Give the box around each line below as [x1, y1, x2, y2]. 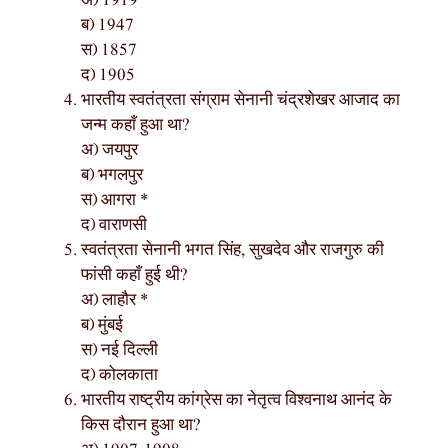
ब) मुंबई [81, 314, 123, 338]
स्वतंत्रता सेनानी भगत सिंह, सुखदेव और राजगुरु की [81, 239, 384, 263]
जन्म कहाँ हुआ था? [81, 114, 190, 138]
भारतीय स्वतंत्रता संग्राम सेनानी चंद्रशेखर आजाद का [81, 89, 400, 113]
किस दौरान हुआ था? [81, 414, 201, 438]
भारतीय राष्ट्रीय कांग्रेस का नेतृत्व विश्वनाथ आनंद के [81, 389, 392, 413]
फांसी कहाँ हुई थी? [81, 264, 188, 288]
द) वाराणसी [81, 214, 147, 238]
